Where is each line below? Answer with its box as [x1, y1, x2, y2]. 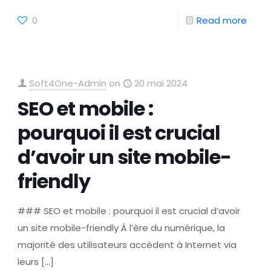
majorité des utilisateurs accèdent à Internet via [18, 238, 237, 251]
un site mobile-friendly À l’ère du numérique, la [18, 221, 226, 234]
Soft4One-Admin [29, 77, 107, 90]
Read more [196, 14, 247, 27]
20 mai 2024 [134, 77, 188, 90]
